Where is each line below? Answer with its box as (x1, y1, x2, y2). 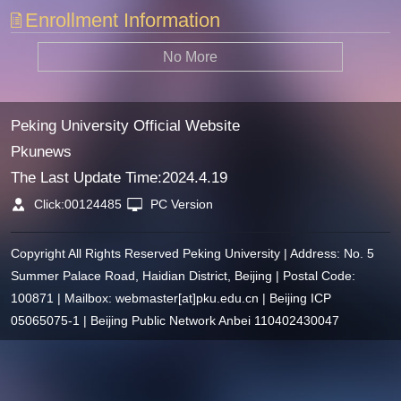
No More (163, 48, 218, 64)
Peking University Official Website (10, 116, 240, 134)
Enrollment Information (25, 9, 221, 31)
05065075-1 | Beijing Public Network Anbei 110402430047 (10, 313, 339, 328)
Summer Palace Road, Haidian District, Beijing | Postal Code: (10, 269, 355, 284)
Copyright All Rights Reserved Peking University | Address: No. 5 (10, 246, 374, 261)
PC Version (150, 197, 214, 212)
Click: (30, 197, 65, 212)
